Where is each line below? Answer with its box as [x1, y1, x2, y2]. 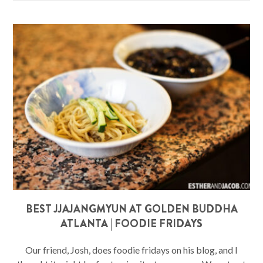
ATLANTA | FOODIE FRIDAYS [60, 215, 203, 231]
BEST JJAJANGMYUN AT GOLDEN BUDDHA [25, 201, 238, 217]
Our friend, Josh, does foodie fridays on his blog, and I [25, 244, 238, 255]
